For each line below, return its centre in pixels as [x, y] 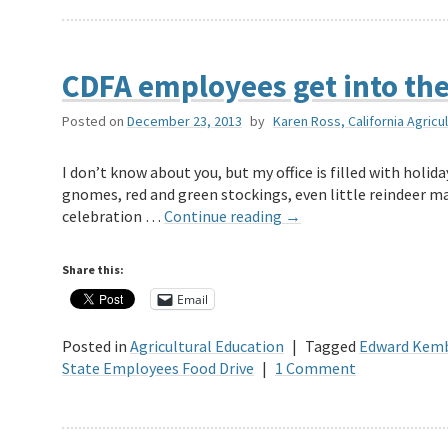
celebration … [113, 216]
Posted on [93, 121]
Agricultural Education [207, 346]
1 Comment [315, 368]
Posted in [94, 346]
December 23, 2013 [184, 121]
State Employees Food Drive [158, 368]
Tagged [330, 346]
